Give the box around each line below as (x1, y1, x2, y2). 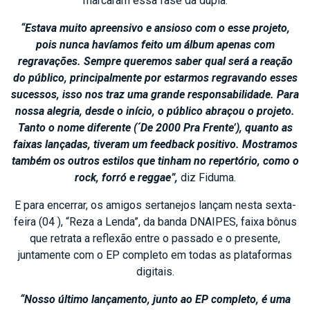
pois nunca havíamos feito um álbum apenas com (35, 37, 275, 51)
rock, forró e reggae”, (74, 170, 178, 184)
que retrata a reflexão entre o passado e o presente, (30, 231, 280, 245)
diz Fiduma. (180, 170, 236, 184)
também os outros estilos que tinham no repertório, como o (11, 154, 299, 167)
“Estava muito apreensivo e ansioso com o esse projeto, (20, 21, 290, 35)
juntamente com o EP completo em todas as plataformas (18, 248, 292, 262)
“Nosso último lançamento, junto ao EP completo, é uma (19, 292, 291, 306)
